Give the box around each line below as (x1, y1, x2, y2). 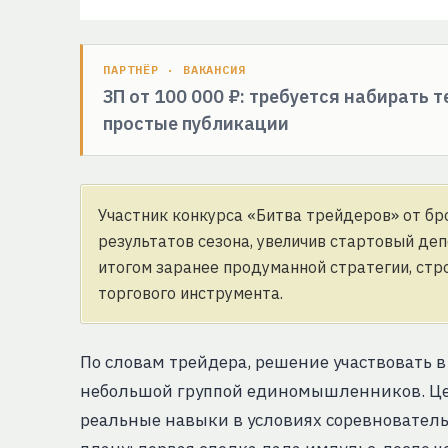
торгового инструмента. (98, 283, 283, 304)
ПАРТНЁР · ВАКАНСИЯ (103, 62, 247, 78)
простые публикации (103, 112, 289, 136)
